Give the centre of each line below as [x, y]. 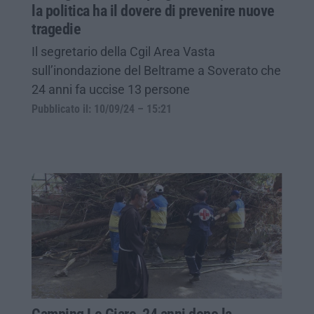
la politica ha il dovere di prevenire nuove [153, 11]
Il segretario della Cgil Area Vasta [123, 51]
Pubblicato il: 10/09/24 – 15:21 [102, 109]
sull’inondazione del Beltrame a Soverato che [156, 70]
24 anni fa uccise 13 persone [111, 89]
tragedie [56, 29]
